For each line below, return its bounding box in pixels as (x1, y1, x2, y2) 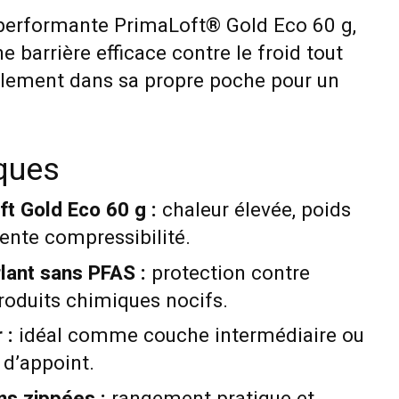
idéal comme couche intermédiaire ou (12, 322, 364, 351)
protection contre (145, 258, 310, 288)
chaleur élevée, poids (156, 196, 351, 225)
